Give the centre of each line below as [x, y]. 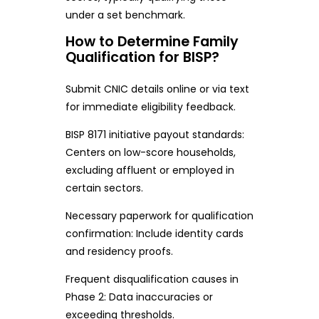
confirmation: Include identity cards [154, 234]
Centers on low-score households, [150, 153]
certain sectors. [104, 188]
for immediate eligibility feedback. [150, 107]
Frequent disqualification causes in [152, 279]
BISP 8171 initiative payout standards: [155, 135]
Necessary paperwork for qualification [159, 216]
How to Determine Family [152, 42]
